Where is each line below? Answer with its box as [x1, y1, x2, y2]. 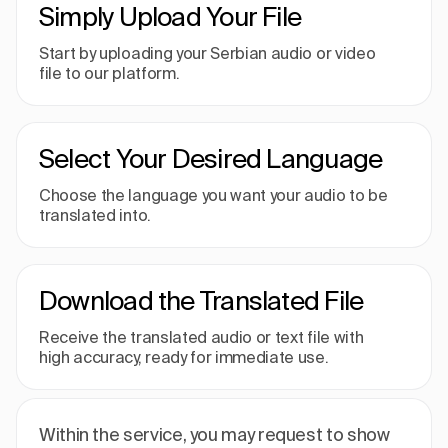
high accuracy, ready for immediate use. [39, 348, 329, 366]
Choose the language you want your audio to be [39, 186, 388, 204]
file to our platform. [39, 64, 180, 82]
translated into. [39, 206, 151, 224]
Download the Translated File [39, 286, 364, 315]
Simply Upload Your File [39, 2, 302, 31]
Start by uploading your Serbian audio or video [39, 44, 376, 62]
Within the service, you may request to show [39, 424, 390, 445]
